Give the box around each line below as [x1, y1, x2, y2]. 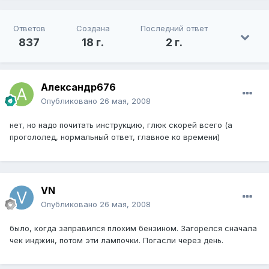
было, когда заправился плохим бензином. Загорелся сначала [10, 223, 257, 234]
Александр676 [41, 81, 116, 94]
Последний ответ [141, 23, 208, 34]
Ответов [13, 23, 46, 34]
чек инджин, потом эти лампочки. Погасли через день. [10, 235, 223, 246]
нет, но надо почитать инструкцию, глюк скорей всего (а [10, 120, 232, 130]
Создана [76, 23, 110, 34]
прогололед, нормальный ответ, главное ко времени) [10, 132, 220, 142]
